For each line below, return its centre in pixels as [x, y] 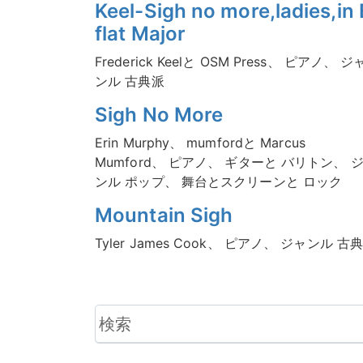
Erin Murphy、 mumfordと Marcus [200, 143]
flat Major [140, 34]
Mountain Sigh [164, 215]
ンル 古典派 [130, 81]
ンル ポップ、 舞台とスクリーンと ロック [219, 181]
